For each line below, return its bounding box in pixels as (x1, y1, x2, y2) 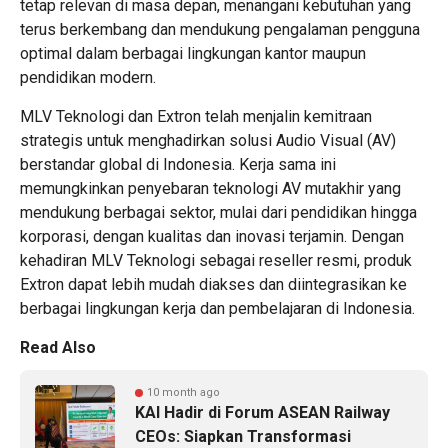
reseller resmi (259, 251, 357, 271)
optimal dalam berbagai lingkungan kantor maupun (20, 44, 366, 64)
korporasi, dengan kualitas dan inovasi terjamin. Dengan (20, 227, 404, 247)
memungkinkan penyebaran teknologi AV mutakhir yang (20, 179, 401, 199)
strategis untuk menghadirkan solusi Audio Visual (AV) (20, 131, 396, 151)
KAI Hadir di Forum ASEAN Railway (135, 403, 390, 423)
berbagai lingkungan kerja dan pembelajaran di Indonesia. (20, 299, 415, 319)
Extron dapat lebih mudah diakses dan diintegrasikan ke (20, 275, 407, 295)
